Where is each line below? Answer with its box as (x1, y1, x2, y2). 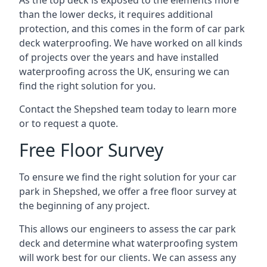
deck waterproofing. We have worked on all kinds (19, 36, 243, 49)
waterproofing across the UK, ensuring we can (19, 65, 229, 78)
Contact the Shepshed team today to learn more (19, 103, 237, 116)
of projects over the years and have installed (19, 51, 219, 64)
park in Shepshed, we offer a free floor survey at (19, 185, 237, 198)
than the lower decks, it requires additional (19, 8, 213, 21)
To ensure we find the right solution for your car (19, 170, 237, 184)
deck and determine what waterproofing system (19, 237, 238, 250)
